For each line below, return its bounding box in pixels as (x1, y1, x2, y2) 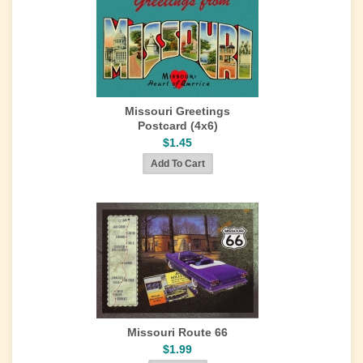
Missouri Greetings (125, 105, 230, 117)
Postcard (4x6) (137, 119, 218, 132)
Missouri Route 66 (127, 326, 228, 339)
